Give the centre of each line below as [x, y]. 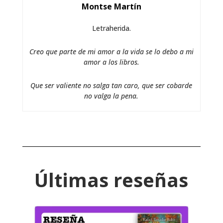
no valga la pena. [111, 96]
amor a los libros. [111, 62]
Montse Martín [111, 7]
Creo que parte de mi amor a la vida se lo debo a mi [111, 52]
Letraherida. [111, 28]
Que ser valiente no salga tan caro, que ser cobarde [111, 86]
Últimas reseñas [111, 180]
